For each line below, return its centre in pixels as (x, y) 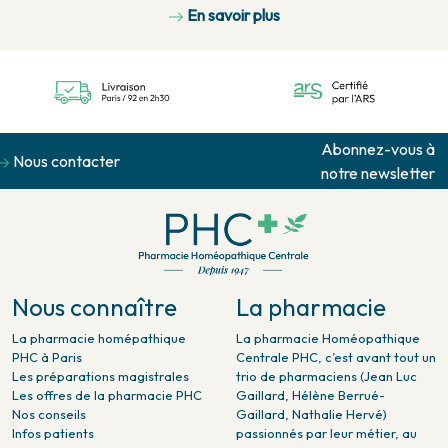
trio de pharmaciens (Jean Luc (326, 390)
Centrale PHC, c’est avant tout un (336, 371)
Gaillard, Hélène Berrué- (310, 409)
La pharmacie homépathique (99, 352)
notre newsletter (377, 187)
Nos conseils (49, 428)
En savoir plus (233, 29)
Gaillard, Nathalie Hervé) (311, 428)
